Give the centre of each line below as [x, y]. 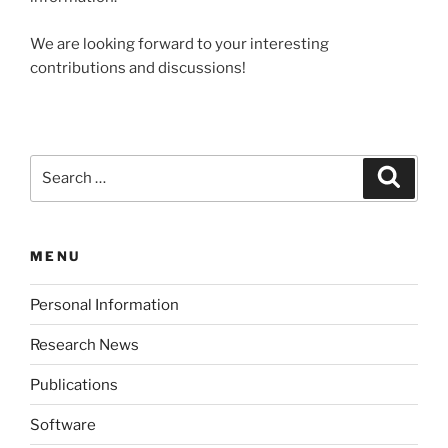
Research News [84, 344]
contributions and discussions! [138, 67]
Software [63, 424]
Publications [74, 384]
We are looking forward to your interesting [179, 43]
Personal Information [104, 304]
